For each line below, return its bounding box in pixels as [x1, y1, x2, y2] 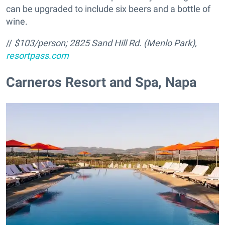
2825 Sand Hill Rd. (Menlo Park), [69, 38, 197, 49]
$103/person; [14, 38, 67, 49]
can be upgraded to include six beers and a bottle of [6, 4, 210, 15]
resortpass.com [6, 50, 69, 61]
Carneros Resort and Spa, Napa [6, 74, 196, 90]
